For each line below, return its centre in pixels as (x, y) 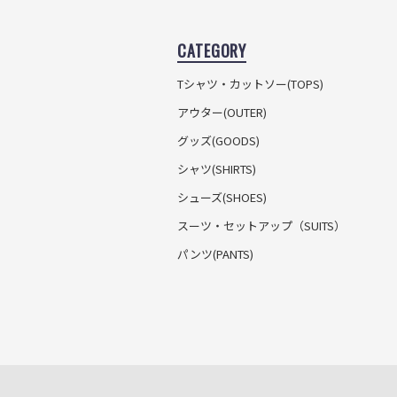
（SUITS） (319, 225)
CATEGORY (212, 50)
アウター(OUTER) (222, 112)
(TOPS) (306, 83)
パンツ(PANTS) (216, 253)
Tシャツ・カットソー (233, 83)
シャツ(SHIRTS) (217, 168)
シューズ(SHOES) (222, 197)
